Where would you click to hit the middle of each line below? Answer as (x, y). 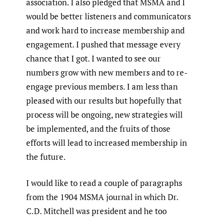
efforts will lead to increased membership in (107, 142)
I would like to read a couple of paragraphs (104, 183)
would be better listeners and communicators (108, 16)
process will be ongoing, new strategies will (104, 114)
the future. (46, 156)
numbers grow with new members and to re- (107, 72)
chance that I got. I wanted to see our (93, 58)
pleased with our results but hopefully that (104, 100)
